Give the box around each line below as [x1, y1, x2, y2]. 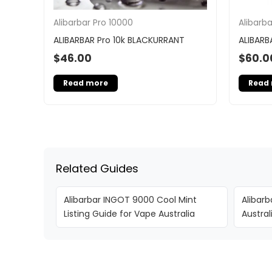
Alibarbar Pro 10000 [53, 16, 133, 29]
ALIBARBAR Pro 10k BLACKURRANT [53, 33, 185, 46]
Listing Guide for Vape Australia [64, 208, 195, 220]
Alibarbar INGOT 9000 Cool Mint [64, 194, 197, 206]
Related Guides [56, 161, 138, 177]
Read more [63, 78, 108, 89]
